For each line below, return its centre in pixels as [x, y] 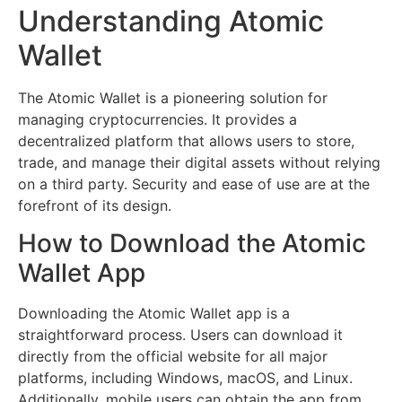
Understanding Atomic [171, 21]
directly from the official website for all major [173, 357]
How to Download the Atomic [192, 244]
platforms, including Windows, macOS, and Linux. [185, 378]
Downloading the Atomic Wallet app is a [154, 314]
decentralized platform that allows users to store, [186, 140]
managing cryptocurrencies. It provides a [157, 119]
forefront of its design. [95, 205]
